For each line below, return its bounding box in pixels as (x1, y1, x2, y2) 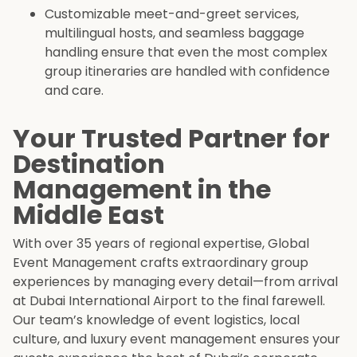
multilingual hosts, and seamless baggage (45, 24, 304, 43)
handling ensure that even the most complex (45, 43, 328, 62)
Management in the (13, 171, 271, 208)
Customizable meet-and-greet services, (45, 5, 299, 24)
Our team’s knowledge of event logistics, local (13, 311, 300, 330)
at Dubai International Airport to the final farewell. (13, 292, 325, 311)
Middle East (13, 197, 164, 233)
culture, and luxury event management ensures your (13, 330, 340, 349)
